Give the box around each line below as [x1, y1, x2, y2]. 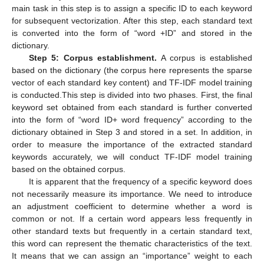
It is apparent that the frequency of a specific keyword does [28, 176, 252, 186]
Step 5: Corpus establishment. [28, 52, 157, 62]
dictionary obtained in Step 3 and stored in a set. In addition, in [12, 127, 252, 137]
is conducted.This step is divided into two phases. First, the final [12, 90, 252, 100]
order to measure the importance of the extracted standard [12, 139, 252, 149]
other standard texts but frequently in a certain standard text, [12, 226, 252, 236]
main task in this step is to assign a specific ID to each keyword [12, 3, 252, 13]
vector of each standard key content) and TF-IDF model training [12, 77, 252, 87]
